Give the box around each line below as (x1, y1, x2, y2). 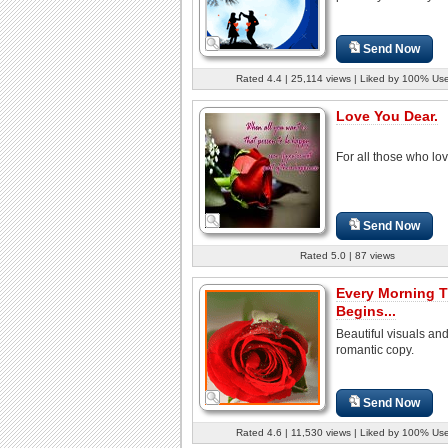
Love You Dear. (336, 107, 438, 124)
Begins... (336, 302, 396, 319)
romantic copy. (336, 342, 414, 357)
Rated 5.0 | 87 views (299, 249, 395, 261)
